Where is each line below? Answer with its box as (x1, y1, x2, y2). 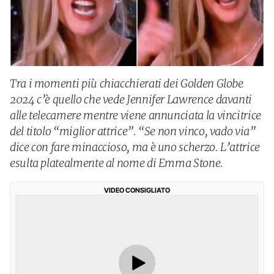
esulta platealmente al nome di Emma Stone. (10, 156, 223, 170)
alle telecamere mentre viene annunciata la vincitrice (10, 108, 261, 122)
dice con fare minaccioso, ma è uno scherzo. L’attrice (10, 140, 260, 154)
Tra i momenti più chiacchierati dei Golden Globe (10, 76, 243, 91)
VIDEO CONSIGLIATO (104, 186, 170, 194)
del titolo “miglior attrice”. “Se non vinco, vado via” (10, 124, 256, 138)
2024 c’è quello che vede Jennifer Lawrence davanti (10, 92, 253, 106)
